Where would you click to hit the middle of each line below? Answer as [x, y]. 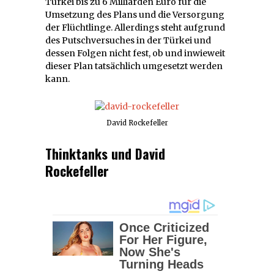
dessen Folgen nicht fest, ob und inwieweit [135, 53]
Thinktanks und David [105, 154]
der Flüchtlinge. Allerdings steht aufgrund [135, 27]
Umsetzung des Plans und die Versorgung [135, 14]
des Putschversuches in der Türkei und [128, 40]
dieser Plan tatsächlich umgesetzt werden [134, 66]
